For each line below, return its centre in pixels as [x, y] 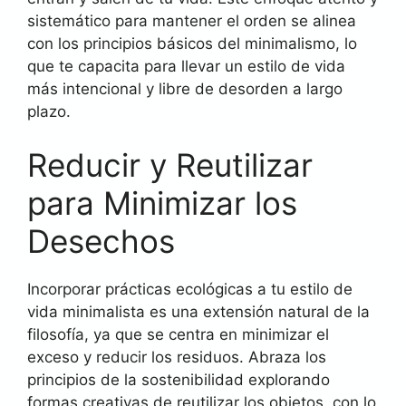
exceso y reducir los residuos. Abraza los [177, 357]
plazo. [49, 111]
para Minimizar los [162, 203]
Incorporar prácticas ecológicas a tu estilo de [190, 289]
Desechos [101, 241]
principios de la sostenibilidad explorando [179, 380]
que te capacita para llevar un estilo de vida [186, 66]
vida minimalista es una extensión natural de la [198, 312]
